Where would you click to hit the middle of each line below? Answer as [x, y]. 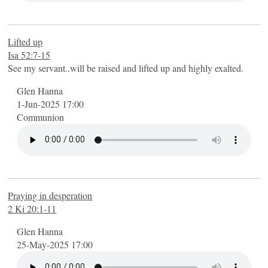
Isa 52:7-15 [29, 54]
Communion [41, 117]
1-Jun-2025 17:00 [51, 103]
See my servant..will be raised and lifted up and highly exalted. [126, 68]
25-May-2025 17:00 [55, 244]
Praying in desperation [50, 195]
